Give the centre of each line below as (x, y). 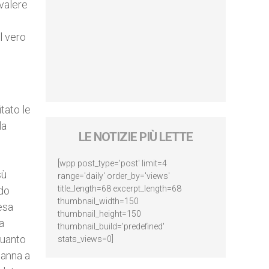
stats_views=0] (86, 239)
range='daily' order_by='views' (114, 176)
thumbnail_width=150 (98, 201)
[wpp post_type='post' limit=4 (112, 163)
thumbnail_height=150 (99, 214)
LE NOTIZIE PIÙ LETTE (136, 137)
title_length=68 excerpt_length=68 (119, 189)
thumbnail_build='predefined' (111, 226)
